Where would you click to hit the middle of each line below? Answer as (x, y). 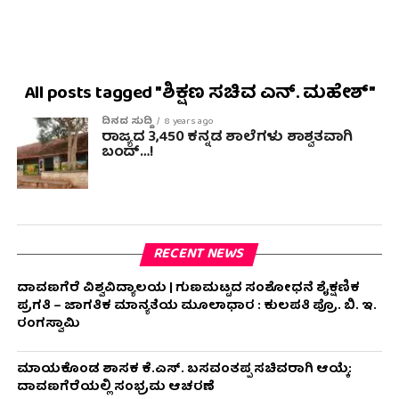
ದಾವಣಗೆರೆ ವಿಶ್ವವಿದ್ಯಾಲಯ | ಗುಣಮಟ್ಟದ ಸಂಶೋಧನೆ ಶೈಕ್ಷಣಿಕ (188, 289)
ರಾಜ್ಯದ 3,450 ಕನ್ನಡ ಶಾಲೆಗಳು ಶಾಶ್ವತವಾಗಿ (227, 138)
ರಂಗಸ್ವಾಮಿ (48, 324)
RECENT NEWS (199, 255)
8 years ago (188, 122)
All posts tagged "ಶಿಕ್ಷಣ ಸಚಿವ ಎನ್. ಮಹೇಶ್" (199, 94)
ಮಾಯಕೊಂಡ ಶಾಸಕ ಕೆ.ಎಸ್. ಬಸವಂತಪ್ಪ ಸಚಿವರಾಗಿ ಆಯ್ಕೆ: (184, 370)
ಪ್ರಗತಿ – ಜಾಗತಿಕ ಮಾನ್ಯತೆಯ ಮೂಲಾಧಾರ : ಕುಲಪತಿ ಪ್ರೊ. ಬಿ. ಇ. (196, 306)
